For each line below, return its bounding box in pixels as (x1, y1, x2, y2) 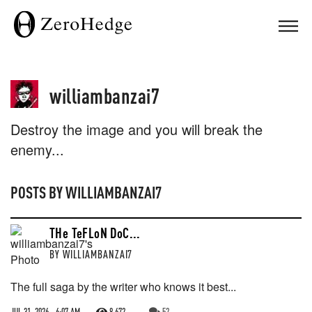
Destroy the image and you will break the (10, 119, 263, 139)
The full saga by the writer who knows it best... (10, 279, 236, 295)
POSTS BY (10, 182, 65, 202)
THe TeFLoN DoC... (49, 224, 141, 242)
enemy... (10, 139, 64, 159)
